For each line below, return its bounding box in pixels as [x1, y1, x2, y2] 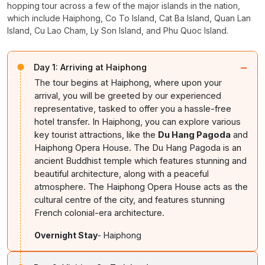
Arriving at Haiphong [60, 62, 147, 72]
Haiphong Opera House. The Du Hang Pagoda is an [34, 142, 241, 153]
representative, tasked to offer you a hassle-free [34, 103, 231, 114]
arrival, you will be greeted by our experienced [34, 90, 221, 101]
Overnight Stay [34, 230, 98, 240]
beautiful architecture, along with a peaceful [34, 168, 209, 179]
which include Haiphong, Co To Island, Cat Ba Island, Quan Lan [7, 12, 251, 23]
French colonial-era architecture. [34, 207, 167, 218]
